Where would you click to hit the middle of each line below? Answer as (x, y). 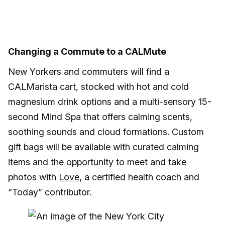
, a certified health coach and (139, 177)
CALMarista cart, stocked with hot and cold (98, 87)
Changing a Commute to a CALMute (87, 52)
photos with (33, 177)
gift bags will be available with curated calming (103, 147)
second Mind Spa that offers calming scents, (100, 117)
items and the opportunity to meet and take (97, 162)
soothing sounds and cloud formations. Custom (106, 132)
